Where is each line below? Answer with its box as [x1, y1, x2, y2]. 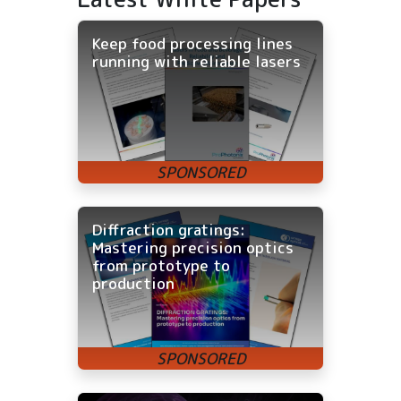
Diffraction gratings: [92, 219, 245, 241]
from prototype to [92, 255, 230, 277]
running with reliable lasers [92, 51, 301, 73]
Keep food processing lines [92, 33, 293, 55]
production [92, 273, 175, 294]
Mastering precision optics [92, 237, 294, 259]
